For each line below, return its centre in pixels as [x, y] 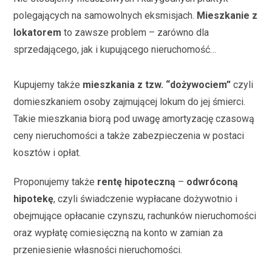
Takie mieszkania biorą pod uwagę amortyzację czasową [134, 118]
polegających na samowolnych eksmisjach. [105, 15]
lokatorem [38, 32]
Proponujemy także [56, 182]
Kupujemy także [47, 84]
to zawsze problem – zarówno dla [135, 32]
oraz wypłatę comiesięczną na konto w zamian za [118, 233]
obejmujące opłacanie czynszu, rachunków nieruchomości [135, 216]
